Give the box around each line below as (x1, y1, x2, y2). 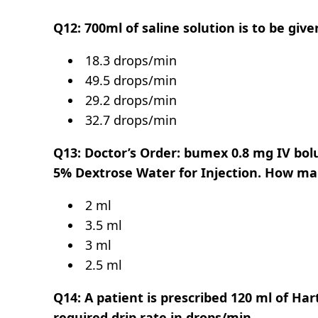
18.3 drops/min (82, 51, 177, 69)
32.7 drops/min (82, 111, 177, 128)
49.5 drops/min (82, 71, 177, 89)
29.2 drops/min (85, 91, 177, 109)
